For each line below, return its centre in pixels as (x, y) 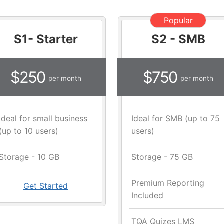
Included (147, 196)
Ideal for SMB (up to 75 (176, 119)
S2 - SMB (178, 39)
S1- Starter (46, 39)
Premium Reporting (168, 183)
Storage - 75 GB (162, 157)
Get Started (46, 186)
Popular (178, 20)
